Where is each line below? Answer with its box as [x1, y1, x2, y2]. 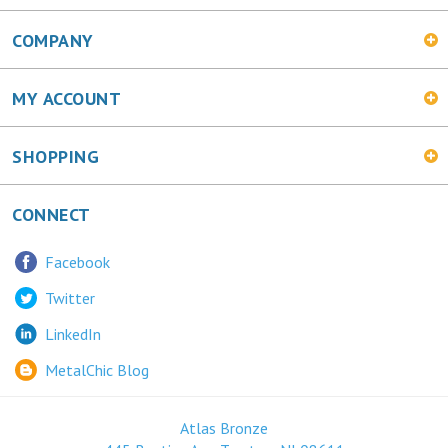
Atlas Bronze [180, 418, 268, 439]
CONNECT [12, 203, 91, 227]
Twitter [45, 287, 95, 308]
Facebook [45, 251, 110, 272]
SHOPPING [12, 145, 100, 169]
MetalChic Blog [45, 359, 149, 380]
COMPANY [12, 29, 94, 53]
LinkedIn [45, 323, 101, 344]
